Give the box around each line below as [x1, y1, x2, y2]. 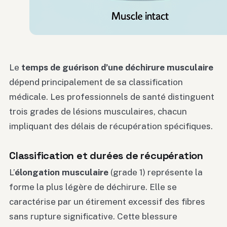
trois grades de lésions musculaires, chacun [9, 106, 187, 117]
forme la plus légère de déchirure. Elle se [9, 181, 177, 192]
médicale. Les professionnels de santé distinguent [9, 91, 214, 102]
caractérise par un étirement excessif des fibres [9, 196, 205, 207]
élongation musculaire [15, 167, 108, 177]
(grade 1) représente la [108, 167, 203, 177]
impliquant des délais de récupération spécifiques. [9, 121, 213, 131]
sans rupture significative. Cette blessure [9, 211, 177, 221]
